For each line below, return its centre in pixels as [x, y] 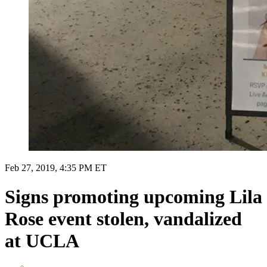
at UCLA [42, 241]
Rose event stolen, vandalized [123, 219]
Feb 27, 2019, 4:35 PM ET [56, 167]
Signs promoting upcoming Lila [133, 197]
